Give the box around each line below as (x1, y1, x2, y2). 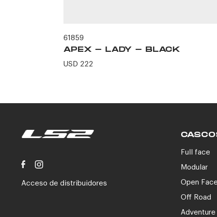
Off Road (181, 194, 212, 201)
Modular (181, 164, 208, 171)
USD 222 (63, 60, 93, 68)
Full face (181, 149, 211, 156)
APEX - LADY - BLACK (63, 46, 180, 54)
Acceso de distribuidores (21, 179, 107, 187)
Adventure (181, 209, 216, 216)
